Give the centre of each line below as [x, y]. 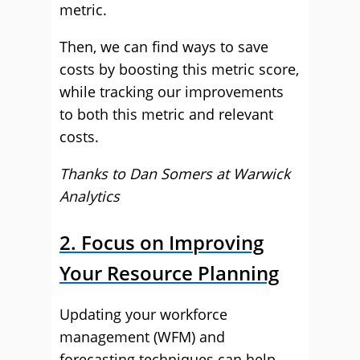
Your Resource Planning [169, 273]
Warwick [262, 174]
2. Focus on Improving [162, 242]
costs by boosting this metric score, [179, 69]
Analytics [90, 196]
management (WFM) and [142, 337]
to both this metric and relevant [166, 114]
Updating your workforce [143, 314]
